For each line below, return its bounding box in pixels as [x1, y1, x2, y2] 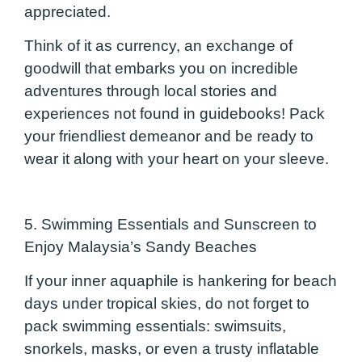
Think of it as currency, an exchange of [24, 37, 293, 55]
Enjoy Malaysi [24, 238, 121, 255]
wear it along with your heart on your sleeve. [24, 150, 329, 168]
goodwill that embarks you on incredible [24, 60, 298, 78]
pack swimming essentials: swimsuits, [24, 318, 286, 335]
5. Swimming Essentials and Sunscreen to [24, 215, 317, 233]
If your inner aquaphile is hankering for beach [24, 272, 337, 290]
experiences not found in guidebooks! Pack [24, 105, 325, 123]
